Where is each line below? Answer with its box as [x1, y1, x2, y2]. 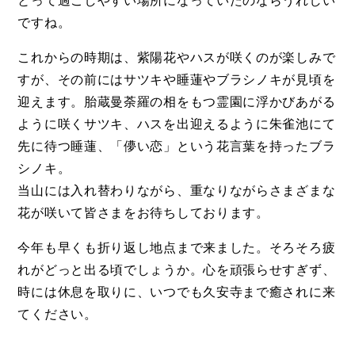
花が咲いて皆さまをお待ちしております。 [17, 205, 269, 219]
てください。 [17, 307, 97, 321]
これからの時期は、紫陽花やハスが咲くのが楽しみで [17, 50, 336, 64]
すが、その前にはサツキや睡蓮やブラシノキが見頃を [17, 72, 336, 86]
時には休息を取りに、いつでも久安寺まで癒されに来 [17, 284, 336, 299]
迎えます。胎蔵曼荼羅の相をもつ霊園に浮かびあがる [17, 94, 336, 109]
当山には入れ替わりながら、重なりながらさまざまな [17, 183, 336, 197]
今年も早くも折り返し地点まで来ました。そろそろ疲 [17, 240, 336, 254]
